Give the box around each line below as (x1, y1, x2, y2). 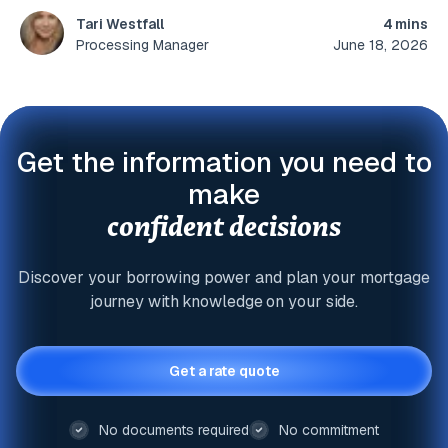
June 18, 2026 (332, 35, 428, 54)
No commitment (279, 421, 379, 440)
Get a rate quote (168, 362, 280, 381)
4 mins (382, 14, 428, 33)
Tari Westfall (76, 15, 164, 34)
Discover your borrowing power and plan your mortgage (18, 267, 430, 289)
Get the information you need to (16, 144, 432, 181)
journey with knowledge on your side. (89, 291, 359, 313)
